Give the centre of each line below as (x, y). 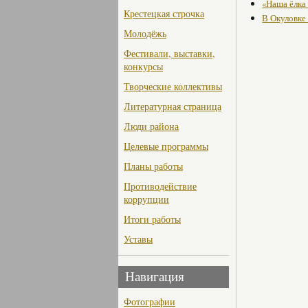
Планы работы (153, 166)
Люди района (151, 126)
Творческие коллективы (173, 87)
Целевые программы (166, 146)
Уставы (138, 239)
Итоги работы (152, 219)
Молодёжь (145, 34)
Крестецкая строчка (164, 14)
